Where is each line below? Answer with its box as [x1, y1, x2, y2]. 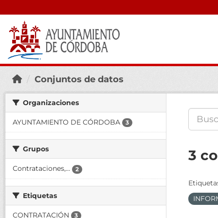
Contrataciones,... [13, 164, 70, 173]
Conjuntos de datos [35, 74, 124, 85]
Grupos [21, 145, 49, 154]
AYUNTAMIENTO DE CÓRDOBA [13, 118, 120, 127]
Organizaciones [21, 98, 79, 107]
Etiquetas [21, 191, 57, 200]
